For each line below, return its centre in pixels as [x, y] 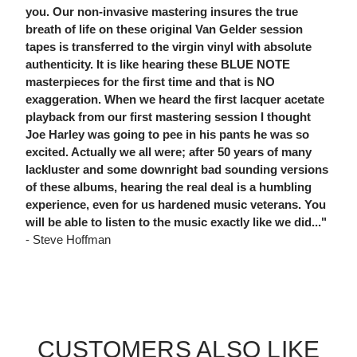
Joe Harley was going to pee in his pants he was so [167, 135]
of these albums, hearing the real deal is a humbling [169, 187]
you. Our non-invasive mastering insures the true [162, 12]
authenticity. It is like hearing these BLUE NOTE [158, 65]
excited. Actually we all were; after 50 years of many [169, 152]
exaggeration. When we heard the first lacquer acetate [175, 100]
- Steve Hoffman [68, 240]
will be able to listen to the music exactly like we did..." [176, 222]
